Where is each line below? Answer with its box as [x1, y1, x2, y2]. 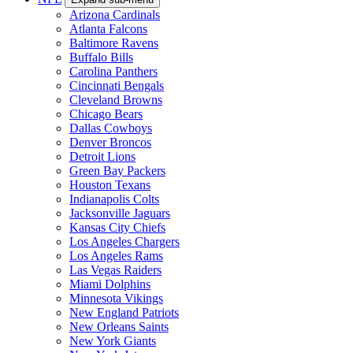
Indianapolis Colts [69, 192, 159, 206]
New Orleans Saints [69, 320, 169, 334]
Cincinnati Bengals [69, 79, 164, 93]
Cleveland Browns [69, 93, 162, 107]
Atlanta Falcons [69, 22, 147, 36]
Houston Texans [69, 178, 150, 192]
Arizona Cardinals [69, 8, 160, 22]
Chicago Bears [69, 107, 143, 121]
